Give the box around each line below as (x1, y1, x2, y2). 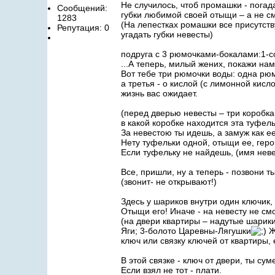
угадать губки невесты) (121, 29, 213, 39)
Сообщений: (57, 3, 107, 13)
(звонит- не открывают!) (121, 177, 217, 187)
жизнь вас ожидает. (121, 88, 198, 98)
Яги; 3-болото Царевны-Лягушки (121, 226, 251, 236)
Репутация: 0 (57, 23, 109, 33)
